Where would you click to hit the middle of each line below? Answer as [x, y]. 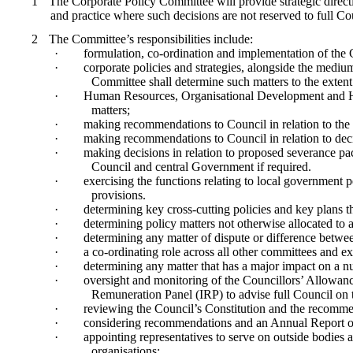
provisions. [118, 195]
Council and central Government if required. [201, 167]
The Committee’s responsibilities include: [150, 39]
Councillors [271, 281]
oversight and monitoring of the [163, 281]
